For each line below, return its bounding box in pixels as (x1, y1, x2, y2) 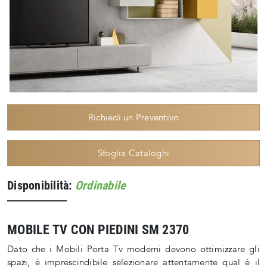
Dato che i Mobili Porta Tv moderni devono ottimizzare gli (7, 243, 260, 256)
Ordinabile (74, 178, 126, 193)
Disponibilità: (7, 178, 75, 193)
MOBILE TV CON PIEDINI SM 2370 (7, 222, 190, 238)
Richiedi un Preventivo (88, 111, 179, 124)
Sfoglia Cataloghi (97, 147, 170, 160)
